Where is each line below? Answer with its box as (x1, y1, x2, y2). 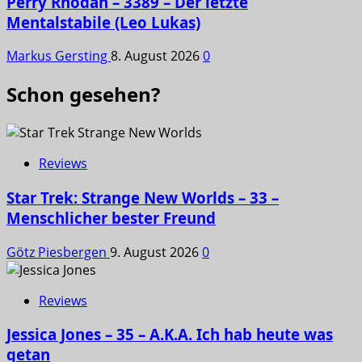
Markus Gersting (6, 47, 111, 65)
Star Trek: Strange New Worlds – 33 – (6, 187, 279, 208)
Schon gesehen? (6, 81, 160, 108)
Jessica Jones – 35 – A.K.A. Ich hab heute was (6, 324, 333, 345)
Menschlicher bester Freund (6, 207, 216, 228)
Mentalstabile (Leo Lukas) (6, 11, 200, 32)
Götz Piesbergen (6, 242, 110, 261)
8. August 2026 (111, 47, 203, 65)
